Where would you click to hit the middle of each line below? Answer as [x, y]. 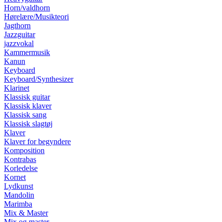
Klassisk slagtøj [28, 124]
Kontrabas [20, 160]
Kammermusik [27, 53]
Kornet [15, 177]
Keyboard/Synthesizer [39, 79]
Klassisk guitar [27, 97]
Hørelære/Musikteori [36, 17]
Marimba [18, 204]
